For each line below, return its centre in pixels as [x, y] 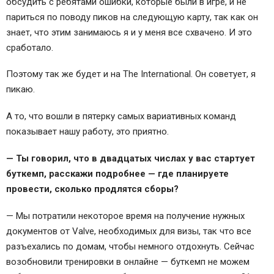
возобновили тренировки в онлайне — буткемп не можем [128, 261]
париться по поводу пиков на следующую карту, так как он [132, 17]
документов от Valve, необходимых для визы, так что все [129, 231]
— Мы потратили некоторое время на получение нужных [125, 216]
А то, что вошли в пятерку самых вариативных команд [121, 117]
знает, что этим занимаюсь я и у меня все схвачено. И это [129, 32]
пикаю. [20, 90]
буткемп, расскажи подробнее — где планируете [117, 173]
